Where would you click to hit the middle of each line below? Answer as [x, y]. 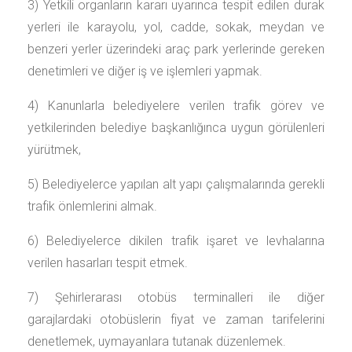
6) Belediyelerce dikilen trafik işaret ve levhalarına [176, 241]
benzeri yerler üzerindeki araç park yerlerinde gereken [176, 49]
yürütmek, [54, 150]
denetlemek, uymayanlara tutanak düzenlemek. [157, 341]
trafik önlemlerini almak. [92, 206]
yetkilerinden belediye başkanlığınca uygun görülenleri [176, 128]
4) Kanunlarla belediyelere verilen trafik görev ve [176, 106]
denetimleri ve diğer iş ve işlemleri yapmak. [145, 71]
